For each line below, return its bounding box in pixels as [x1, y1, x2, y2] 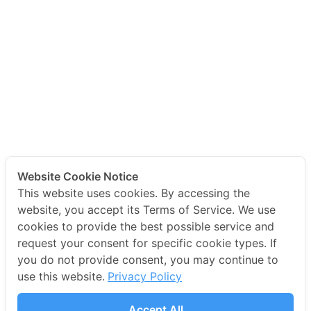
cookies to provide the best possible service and [17, 219, 274, 233]
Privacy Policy [108, 269, 182, 283]
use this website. [17, 269, 105, 283]
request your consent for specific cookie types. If [17, 236, 277, 250]
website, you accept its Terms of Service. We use [17, 203, 276, 217]
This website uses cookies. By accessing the [17, 186, 250, 200]
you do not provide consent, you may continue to [17, 253, 278, 267]
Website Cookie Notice [17, 169, 138, 183]
